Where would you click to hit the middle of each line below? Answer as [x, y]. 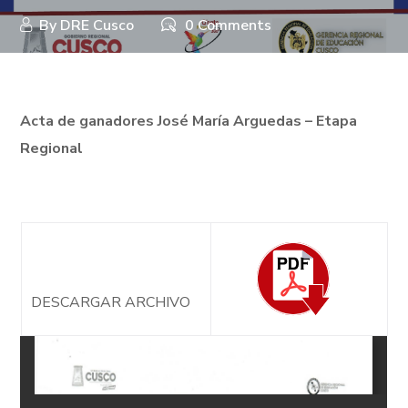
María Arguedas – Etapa [275, 121]
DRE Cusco [97, 25]
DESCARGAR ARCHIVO [110, 302]
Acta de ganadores [89, 121]
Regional [52, 148]
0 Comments [229, 25]
